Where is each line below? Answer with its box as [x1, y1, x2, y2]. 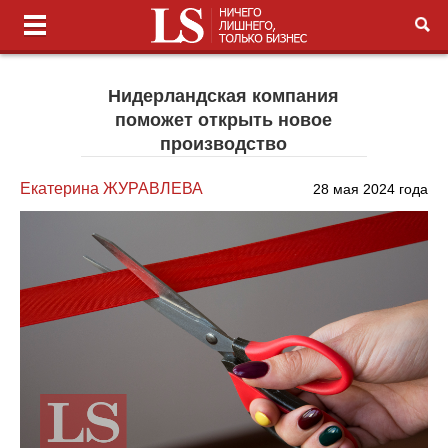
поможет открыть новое [115, 110, 333, 130]
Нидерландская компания [108, 86, 340, 106]
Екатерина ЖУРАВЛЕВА [20, 180, 204, 197]
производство [160, 134, 288, 154]
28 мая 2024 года [312, 181, 428, 197]
